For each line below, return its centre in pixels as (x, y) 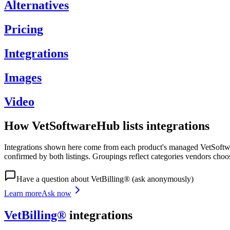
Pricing (24, 29)
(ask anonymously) (162, 179)
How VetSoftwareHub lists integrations (107, 126)
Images (23, 77)
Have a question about (54, 179)
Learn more (23, 194)
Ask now (56, 194)
